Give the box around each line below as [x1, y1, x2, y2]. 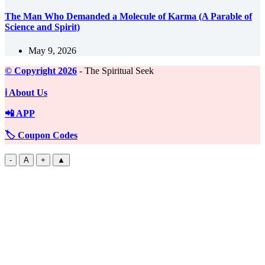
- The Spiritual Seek [77, 65, 154, 76]
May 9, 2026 [28, 45, 76, 56]
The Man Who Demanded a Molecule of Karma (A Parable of [5, 11, 252, 22]
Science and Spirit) [5, 22, 80, 33]
